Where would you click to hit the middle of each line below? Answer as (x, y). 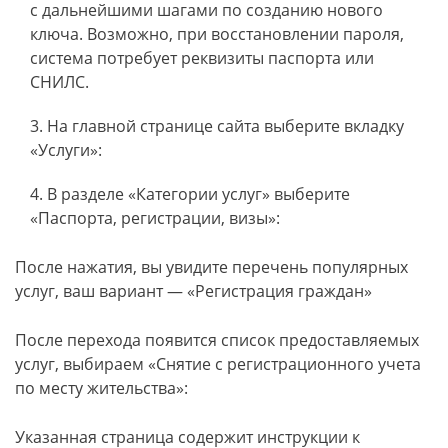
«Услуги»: (66, 150)
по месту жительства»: (101, 388)
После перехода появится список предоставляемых (217, 340)
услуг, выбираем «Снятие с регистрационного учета (218, 364)
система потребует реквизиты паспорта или (202, 58)
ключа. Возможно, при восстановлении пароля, (217, 34)
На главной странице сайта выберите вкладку (225, 126)
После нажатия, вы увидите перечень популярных (211, 267)
